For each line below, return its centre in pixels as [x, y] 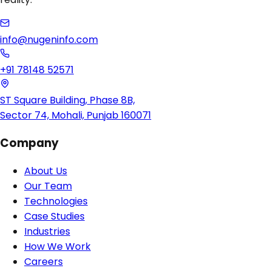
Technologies [56, 201]
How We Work [57, 246]
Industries [47, 231]
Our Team [48, 186]
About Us [46, 171]
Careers [44, 261]
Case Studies [54, 216]
